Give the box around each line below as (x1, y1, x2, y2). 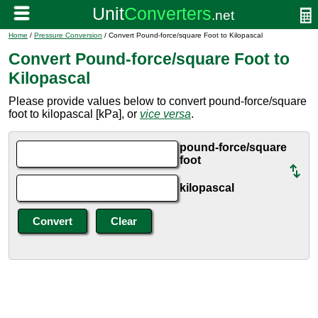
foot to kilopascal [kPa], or (9, 108, 140, 120)
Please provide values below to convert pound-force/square (9, 95, 307, 107)
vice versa (140, 108, 191, 120)
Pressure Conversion (34, 31, 102, 39)
